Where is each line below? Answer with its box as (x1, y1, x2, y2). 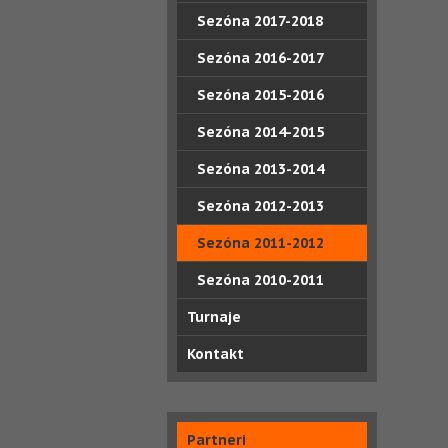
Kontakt (187, 345, 244, 363)
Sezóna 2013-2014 (197, 160, 324, 178)
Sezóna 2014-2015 (197, 123, 324, 141)
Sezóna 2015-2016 (197, 86, 324, 104)
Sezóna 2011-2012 (197, 234, 324, 252)
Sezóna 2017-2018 (197, 12, 323, 30)
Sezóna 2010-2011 (197, 271, 324, 289)
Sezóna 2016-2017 (197, 49, 324, 67)
